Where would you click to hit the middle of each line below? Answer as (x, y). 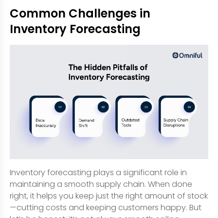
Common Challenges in (80, 13)
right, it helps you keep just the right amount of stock (109, 196)
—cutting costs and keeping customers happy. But (106, 207)
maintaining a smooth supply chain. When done (101, 184)
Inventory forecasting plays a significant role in (98, 172)
